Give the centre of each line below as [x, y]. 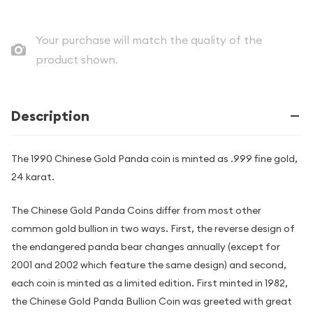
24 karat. [33, 177]
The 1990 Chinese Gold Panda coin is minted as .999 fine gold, [154, 159]
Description [50, 116]
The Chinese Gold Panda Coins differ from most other [136, 211]
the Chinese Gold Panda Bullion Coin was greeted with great [152, 301]
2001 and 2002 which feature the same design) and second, [149, 265]
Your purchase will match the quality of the [148, 40]
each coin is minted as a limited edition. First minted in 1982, [150, 283]
